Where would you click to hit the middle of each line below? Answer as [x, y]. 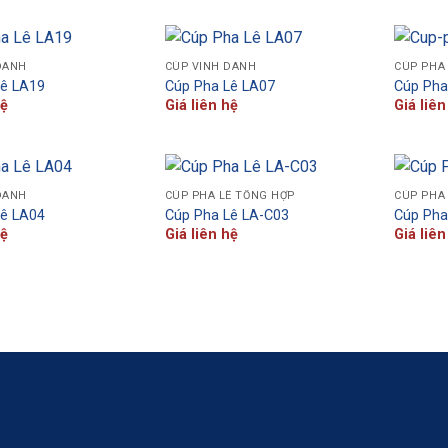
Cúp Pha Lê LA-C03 [226, 215]
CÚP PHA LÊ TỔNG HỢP [229, 196]
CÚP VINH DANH [210, 67]
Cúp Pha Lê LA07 [219, 86]
